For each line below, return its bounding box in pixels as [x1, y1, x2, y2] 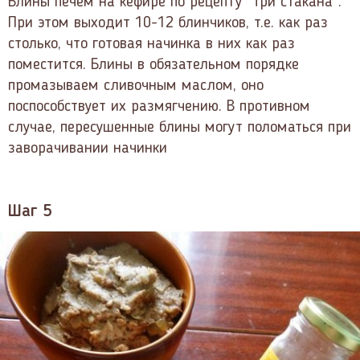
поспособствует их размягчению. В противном [8, 99, 310, 116]
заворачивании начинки [8, 141, 167, 157]
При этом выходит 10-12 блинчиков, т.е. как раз [8, 15, 328, 32]
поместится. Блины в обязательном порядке [8, 57, 299, 74]
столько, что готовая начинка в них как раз [8, 36, 295, 53]
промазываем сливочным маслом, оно [8, 78, 264, 95]
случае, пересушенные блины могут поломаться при [8, 120, 351, 137]
